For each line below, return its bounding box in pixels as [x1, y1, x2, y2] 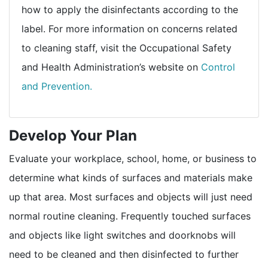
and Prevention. [22, 80, 92, 92]
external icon [92, 79, 150, 92]
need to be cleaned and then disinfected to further [9, 248, 239, 260]
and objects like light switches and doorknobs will [9, 229, 236, 241]
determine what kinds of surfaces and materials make [9, 171, 252, 184]
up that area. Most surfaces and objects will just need [9, 190, 252, 203]
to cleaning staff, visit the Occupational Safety [22, 41, 232, 54]
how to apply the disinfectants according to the [22, 3, 238, 16]
